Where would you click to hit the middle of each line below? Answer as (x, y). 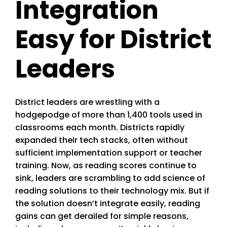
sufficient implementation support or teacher (109, 153)
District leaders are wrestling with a (87, 102)
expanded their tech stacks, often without (102, 140)
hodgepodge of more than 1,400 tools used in (109, 115)
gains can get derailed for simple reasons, (102, 216)
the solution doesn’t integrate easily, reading (108, 204)
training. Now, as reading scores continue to (106, 166)
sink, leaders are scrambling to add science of (110, 178)
